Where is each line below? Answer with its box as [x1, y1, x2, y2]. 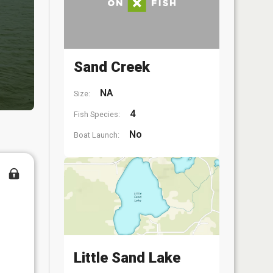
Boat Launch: [74, 130, 119, 140]
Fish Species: [74, 110, 120, 119]
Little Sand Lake [74, 249, 180, 266]
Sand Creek [74, 58, 150, 76]
